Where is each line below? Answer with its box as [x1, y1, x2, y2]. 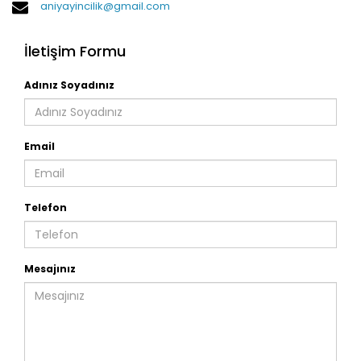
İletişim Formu [24, 41, 126, 61]
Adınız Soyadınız [24, 78, 114, 92]
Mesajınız [24, 262, 76, 276]
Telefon [24, 201, 67, 214]
